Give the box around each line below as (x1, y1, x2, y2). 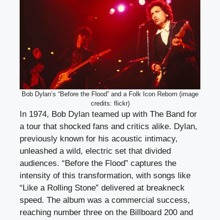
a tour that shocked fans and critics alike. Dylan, (20, 122, 197, 132)
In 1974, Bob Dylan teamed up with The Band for (20, 110, 197, 119)
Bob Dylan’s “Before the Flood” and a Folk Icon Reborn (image (22, 90, 198, 98)
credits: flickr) (90, 100, 130, 108)
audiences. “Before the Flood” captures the (20, 159, 176, 168)
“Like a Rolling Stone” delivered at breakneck (20, 183, 185, 193)
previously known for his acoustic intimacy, (20, 134, 178, 144)
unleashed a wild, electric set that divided (20, 146, 171, 156)
